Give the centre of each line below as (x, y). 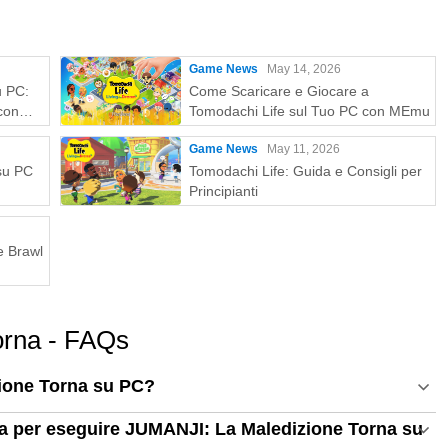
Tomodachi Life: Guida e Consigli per (305, 171)
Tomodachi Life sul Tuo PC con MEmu (309, 111)
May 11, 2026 (303, 149)
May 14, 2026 (304, 69)
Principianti (223, 191)
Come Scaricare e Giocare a (279, 91)
